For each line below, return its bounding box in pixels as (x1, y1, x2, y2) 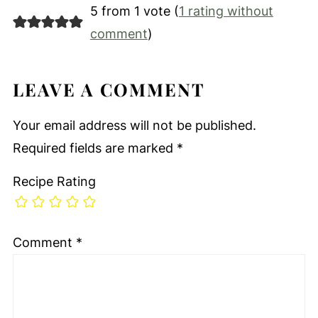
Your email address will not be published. (12, 117, 256, 133)
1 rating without (178, 3, 273, 18)
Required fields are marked (12, 140, 177, 155)
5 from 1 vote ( (89, 3, 179, 18)
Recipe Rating (12, 173, 96, 189)
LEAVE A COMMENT (12, 77, 205, 101)
